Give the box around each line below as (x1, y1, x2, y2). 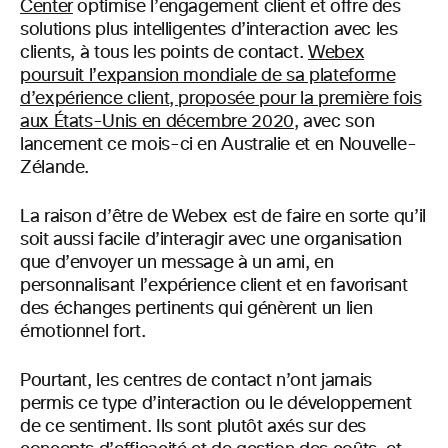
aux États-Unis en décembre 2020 (20, 112, 294, 131)
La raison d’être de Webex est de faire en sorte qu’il (20, 207, 426, 226)
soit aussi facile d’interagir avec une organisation (20, 230, 402, 249)
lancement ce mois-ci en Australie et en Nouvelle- (20, 135, 417, 154)
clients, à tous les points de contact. (20, 43, 308, 62)
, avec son (293, 112, 375, 131)
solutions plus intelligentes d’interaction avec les (20, 20, 398, 39)
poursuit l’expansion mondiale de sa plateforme (20, 66, 396, 85)
